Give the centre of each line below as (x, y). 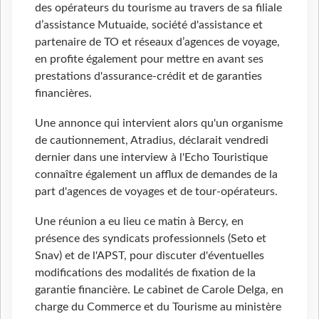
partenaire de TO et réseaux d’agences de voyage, (157, 42)
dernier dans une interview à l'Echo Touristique (151, 158)
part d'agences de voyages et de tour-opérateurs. (156, 192)
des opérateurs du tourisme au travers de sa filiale (158, 8)
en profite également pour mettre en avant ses (149, 59)
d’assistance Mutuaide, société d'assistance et (149, 25)
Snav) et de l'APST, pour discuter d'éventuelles (150, 256)
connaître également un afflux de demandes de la (156, 175)
